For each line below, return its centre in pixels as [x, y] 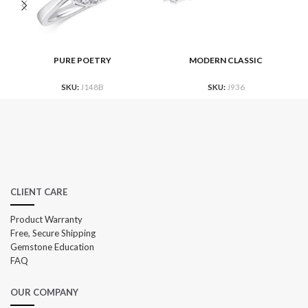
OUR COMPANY [44, 293]
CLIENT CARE [39, 192]
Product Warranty [46, 220]
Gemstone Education [52, 247]
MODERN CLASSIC [226, 60]
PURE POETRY [82, 60]
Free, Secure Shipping [53, 233]
